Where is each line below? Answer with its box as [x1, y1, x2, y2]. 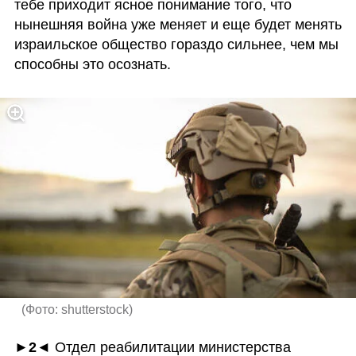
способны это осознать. [14, 56, 171, 72]
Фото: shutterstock [25, 302, 130, 316]
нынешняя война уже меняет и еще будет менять [14, 16, 342, 33]
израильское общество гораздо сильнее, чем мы [14, 36, 339, 52]
